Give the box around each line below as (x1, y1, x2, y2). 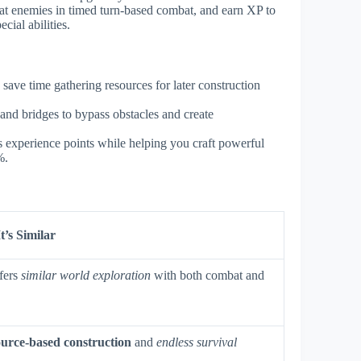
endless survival (156, 334, 237, 349)
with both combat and (151, 268, 264, 282)
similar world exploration (21, 268, 151, 282)
